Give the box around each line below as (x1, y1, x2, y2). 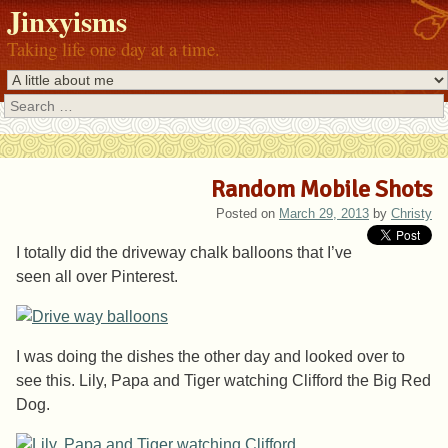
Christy (391, 206, 432, 222)
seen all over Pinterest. (16, 268, 178, 286)
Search (4, 96, 49, 113)
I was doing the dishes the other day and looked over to (16, 348, 405, 366)
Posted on (216, 206, 279, 222)
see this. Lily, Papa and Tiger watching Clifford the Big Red (16, 372, 431, 390)
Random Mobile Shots (211, 174, 432, 205)
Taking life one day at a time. (7, 36, 221, 62)
